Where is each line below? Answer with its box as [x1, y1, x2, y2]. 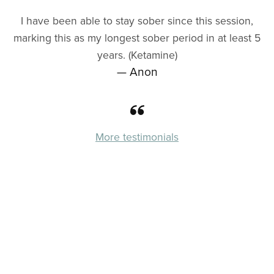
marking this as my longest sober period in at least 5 [13, 31, 261, 45]
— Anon [116, 64, 158, 79]
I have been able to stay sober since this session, [21, 14, 253, 28]
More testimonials [95, 130, 179, 144]
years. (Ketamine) [97, 48, 177, 62]
